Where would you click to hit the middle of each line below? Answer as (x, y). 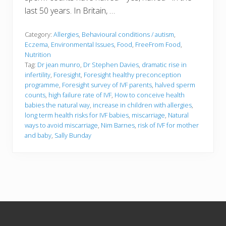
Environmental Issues (82, 45)
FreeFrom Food (158, 45)
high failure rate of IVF (80, 95)
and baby (38, 135)
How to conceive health (150, 95)
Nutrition (38, 55)
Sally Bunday (73, 135)
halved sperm (175, 85)
